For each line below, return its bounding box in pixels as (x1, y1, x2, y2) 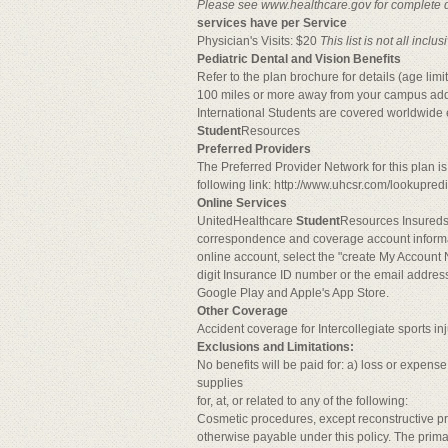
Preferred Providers (197, 142, 311, 156)
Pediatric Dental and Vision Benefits (197, 52, 401, 66)
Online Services (197, 196, 287, 210)
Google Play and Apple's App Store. (197, 286, 389, 300)
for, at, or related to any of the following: (197, 394, 408, 408)
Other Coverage (197, 304, 288, 318)
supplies (197, 376, 243, 390)
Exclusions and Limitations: (197, 340, 354, 354)
